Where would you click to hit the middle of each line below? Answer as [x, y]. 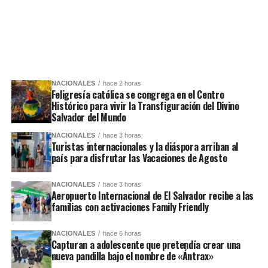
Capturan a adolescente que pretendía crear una [146, 244]
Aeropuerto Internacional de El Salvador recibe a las [152, 195]
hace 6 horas [122, 233]
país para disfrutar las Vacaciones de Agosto [139, 158]
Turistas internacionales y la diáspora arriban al [144, 146]
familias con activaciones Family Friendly [130, 207]
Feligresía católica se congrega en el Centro [138, 94]
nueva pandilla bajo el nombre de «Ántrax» [132, 256]
